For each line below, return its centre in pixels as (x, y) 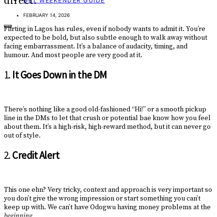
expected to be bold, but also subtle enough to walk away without (106, 38)
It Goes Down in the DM (60, 75)
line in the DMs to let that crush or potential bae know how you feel (107, 118)
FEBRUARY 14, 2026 (46, 15)
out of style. (22, 136)
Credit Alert (36, 155)
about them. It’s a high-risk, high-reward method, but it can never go (107, 127)
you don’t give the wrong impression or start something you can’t (102, 199)
